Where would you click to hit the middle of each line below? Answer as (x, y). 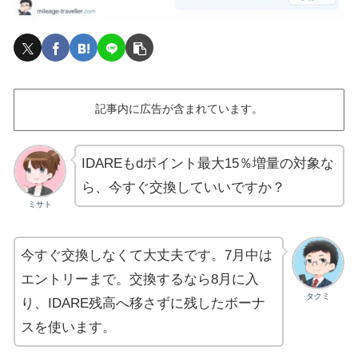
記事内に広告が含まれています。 (179, 109)
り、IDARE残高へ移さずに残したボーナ (143, 303)
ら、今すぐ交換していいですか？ (184, 187)
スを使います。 (68, 327)
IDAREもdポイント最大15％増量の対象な (208, 163)
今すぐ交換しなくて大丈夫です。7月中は (147, 255)
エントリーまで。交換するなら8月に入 (140, 279)
